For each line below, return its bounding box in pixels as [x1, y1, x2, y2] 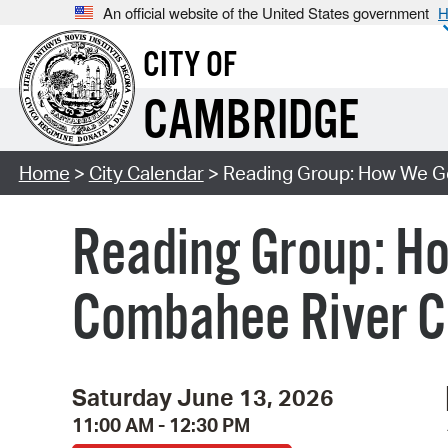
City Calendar [88, 161, 204, 186]
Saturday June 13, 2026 [72, 381, 334, 412]
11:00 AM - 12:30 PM [72, 412, 250, 437]
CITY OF [142, 44, 237, 89]
